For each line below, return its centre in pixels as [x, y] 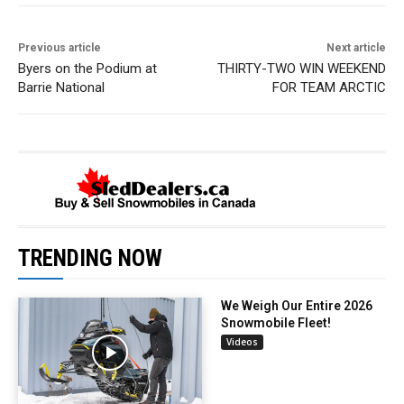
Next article [356, 48]
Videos [242, 342]
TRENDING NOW [90, 259]
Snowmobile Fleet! [276, 323]
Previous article [60, 48]
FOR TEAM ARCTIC [329, 88]
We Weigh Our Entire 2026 [297, 306]
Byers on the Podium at [87, 69]
